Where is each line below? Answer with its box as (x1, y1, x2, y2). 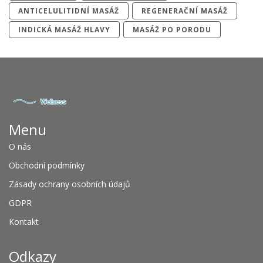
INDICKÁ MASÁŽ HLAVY (18, 24, 110, 35)
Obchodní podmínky (9, 159, 85, 171)
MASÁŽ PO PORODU (133, 24, 211, 35)
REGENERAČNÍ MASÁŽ (141, 5, 228, 16)
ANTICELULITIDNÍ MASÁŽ (18, 5, 119, 16)
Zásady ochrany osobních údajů (9, 178, 130, 190)
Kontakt (9, 215, 39, 227)
